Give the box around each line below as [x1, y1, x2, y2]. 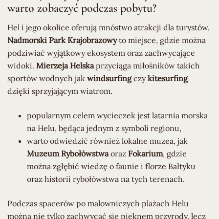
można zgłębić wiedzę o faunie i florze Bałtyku [27, 161, 196, 171]
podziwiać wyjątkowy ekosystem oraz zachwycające [7, 47, 195, 58]
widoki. [7, 60, 36, 70]
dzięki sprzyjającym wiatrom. [7, 86, 112, 96]
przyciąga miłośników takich [94, 60, 200, 70]
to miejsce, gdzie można [117, 35, 206, 45]
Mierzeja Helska [36, 60, 94, 70]
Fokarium [128, 148, 163, 158]
